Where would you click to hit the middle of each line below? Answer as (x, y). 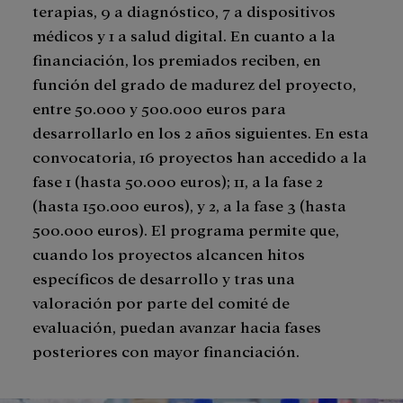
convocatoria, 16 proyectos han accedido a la (200, 157)
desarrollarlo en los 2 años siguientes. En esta (201, 132)
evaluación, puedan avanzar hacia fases (177, 327)
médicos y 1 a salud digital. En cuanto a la (184, 35)
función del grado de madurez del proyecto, (194, 84)
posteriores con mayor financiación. (168, 351)
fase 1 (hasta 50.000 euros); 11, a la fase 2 (178, 181)
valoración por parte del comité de (161, 302)
